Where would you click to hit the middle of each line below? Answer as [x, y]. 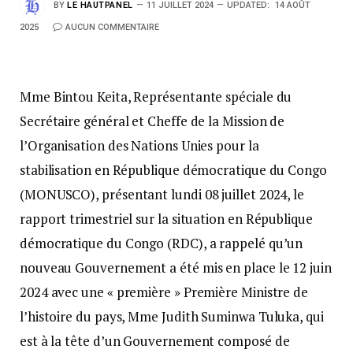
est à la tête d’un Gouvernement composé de [155, 341]
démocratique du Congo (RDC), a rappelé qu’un [162, 243]
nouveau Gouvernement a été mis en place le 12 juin [176, 268]
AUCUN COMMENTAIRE [112, 27]
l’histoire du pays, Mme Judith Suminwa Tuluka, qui [172, 316]
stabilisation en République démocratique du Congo [173, 170]
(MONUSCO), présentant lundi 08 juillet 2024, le [162, 194]
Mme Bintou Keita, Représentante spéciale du [156, 97]
